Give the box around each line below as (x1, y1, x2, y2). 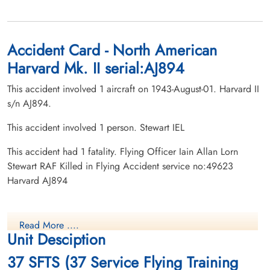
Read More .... (19, 218, 79, 232)
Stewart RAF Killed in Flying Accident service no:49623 (7, 159, 233, 173)
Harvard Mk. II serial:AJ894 (7, 57, 184, 79)
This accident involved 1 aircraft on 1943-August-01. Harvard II (7, 81, 259, 96)
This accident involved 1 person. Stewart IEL (7, 120, 184, 134)
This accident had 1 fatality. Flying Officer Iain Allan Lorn (7, 144, 238, 159)
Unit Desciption (7, 228, 105, 250)
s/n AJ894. (7, 96, 51, 110)
